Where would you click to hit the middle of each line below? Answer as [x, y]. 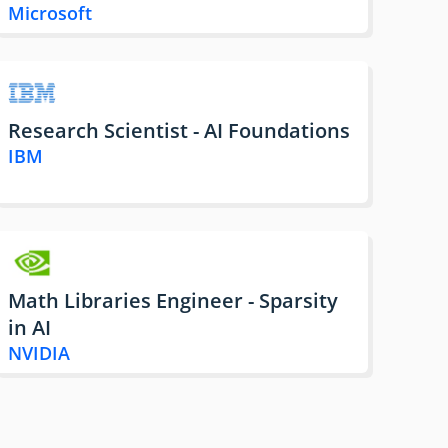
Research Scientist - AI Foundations [179, 131]
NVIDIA [39, 353]
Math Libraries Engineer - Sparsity [173, 301]
